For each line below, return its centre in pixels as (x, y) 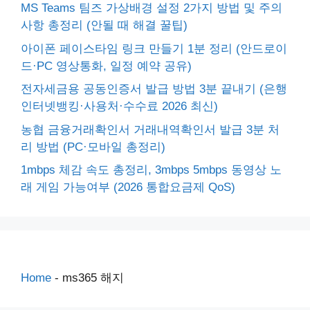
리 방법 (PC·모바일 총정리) (93, 147)
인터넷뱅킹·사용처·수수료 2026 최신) (119, 107)
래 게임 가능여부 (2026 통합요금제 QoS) (128, 188)
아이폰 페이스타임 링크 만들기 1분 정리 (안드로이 (154, 48)
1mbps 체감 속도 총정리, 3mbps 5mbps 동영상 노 (151, 170)
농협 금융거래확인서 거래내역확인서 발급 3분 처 (150, 129)
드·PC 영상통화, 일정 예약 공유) (106, 66)
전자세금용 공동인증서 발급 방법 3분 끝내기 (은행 (154, 89)
